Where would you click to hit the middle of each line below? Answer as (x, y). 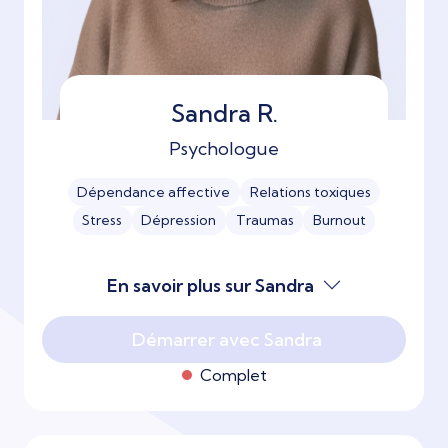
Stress (102, 220)
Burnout (339, 220)
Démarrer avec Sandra (226, 339)
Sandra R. (224, 112)
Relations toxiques (310, 192)
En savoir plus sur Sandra (210, 285)
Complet (233, 374)
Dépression (179, 220)
